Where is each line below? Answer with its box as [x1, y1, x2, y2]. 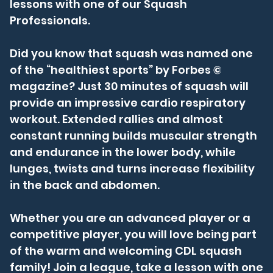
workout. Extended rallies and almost [9, 112, 223, 127]
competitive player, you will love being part [9, 227, 257, 242]
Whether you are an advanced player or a [9, 210, 250, 225]
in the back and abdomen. [9, 177, 160, 193]
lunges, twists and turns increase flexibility [9, 161, 255, 176]
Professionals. [9, 13, 93, 28]
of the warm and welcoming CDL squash [9, 243, 242, 258]
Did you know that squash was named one [9, 46, 253, 61]
